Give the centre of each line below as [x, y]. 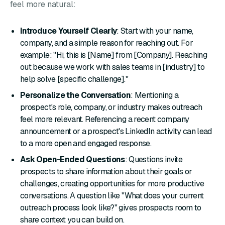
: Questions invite [154, 159]
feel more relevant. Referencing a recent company [105, 119]
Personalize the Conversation [76, 95]
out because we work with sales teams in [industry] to [113, 67]
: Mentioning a [155, 95]
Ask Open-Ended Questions [73, 159]
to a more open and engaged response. [86, 143]
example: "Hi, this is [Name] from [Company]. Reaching [114, 55]
